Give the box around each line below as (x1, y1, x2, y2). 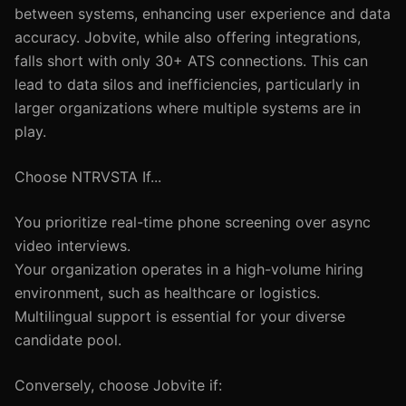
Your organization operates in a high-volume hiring (14, 260, 363, 278)
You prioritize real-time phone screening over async (14, 213, 371, 231)
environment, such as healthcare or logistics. (14, 284, 320, 302)
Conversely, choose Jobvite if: (14, 376, 222, 394)
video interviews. (14, 237, 130, 255)
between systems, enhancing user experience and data (14, 5, 391, 23)
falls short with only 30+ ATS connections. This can (14, 52, 368, 70)
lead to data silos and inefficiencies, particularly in (14, 75, 360, 93)
